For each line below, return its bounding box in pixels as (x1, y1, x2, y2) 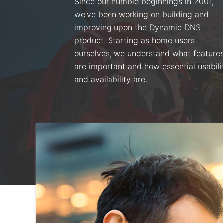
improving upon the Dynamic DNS (74, 22, 201, 32)
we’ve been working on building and (74, 9, 209, 19)
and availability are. (74, 74, 148, 84)
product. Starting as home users (74, 35, 195, 45)
